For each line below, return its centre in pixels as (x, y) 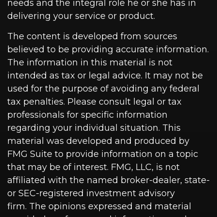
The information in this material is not (90, 62)
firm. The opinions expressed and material (99, 206)
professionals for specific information (87, 115)
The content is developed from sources (92, 36)
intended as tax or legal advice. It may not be (105, 76)
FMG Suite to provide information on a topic (103, 154)
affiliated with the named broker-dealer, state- (108, 180)
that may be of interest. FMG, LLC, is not (93, 167)
